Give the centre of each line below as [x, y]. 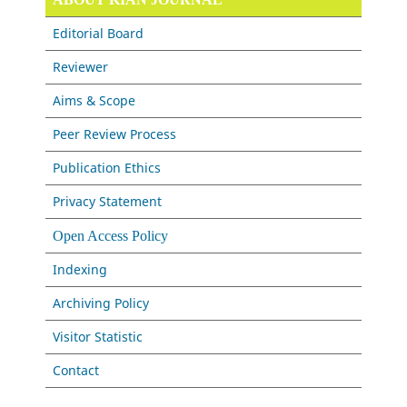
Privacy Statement [108, 202]
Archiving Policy [101, 303]
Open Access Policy [111, 236]
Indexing [80, 270]
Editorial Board [99, 34]
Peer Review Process [115, 134]
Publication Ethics [107, 168]
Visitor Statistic [98, 337]
